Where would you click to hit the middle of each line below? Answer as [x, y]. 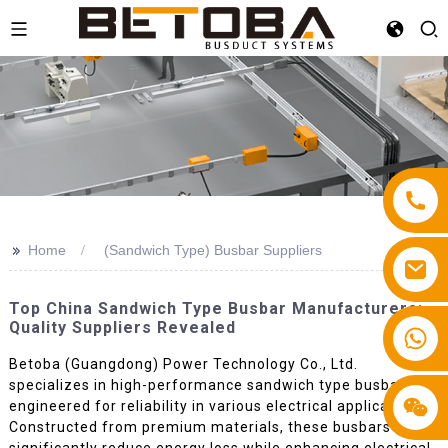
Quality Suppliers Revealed [122, 327]
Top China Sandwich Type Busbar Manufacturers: [215, 308]
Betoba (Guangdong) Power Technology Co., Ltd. [183, 363]
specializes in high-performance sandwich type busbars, [212, 384]
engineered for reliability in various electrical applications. [218, 405]
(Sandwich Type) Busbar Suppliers [212, 250]
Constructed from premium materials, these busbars [199, 426]
